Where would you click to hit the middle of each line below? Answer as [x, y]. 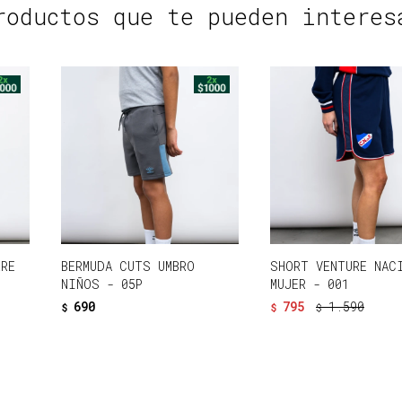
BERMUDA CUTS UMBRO [128, 267]
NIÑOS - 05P [102, 284]
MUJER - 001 [310, 284]
